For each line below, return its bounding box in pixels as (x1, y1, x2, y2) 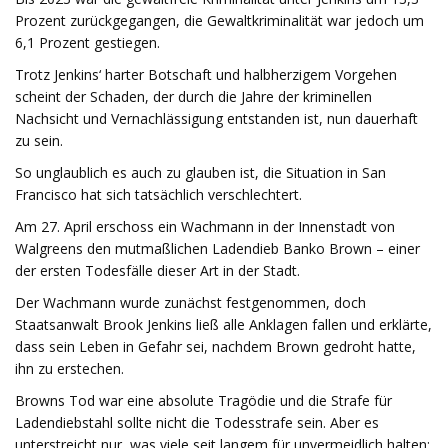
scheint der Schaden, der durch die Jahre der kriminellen (15, 87, 372, 106)
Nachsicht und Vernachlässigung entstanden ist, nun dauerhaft (15, 109, 418, 128)
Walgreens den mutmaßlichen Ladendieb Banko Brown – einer (15, 239, 420, 258)
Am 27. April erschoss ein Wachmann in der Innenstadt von (15, 217, 395, 236)
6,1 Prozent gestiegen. (15, 33, 160, 52)
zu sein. (15, 131, 63, 150)
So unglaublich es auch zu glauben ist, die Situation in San (15, 163, 386, 182)
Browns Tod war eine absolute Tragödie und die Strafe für (15, 391, 392, 410)
